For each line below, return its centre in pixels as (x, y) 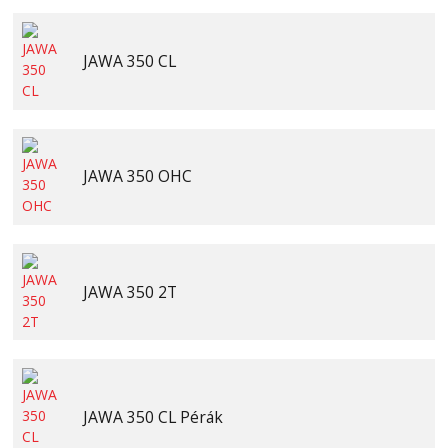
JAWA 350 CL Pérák (152, 417)
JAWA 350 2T (129, 291)
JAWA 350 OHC (137, 176)
